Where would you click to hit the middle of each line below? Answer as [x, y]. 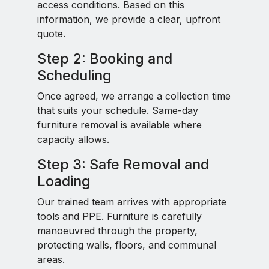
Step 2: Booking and [105, 59]
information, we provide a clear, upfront [129, 19]
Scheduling [74, 75]
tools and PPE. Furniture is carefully [119, 216]
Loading [64, 181]
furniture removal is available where [119, 125]
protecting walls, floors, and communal [127, 245]
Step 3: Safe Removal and [123, 164]
